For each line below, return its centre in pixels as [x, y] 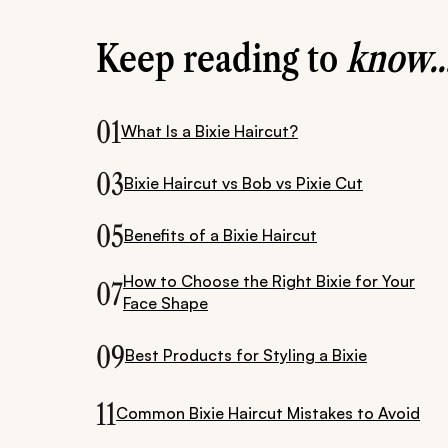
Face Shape [165, 303]
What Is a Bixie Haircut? [209, 130]
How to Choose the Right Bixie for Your [269, 281]
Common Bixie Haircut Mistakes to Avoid [268, 412]
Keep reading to [221, 59]
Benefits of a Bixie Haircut [220, 234]
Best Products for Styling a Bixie [246, 355]
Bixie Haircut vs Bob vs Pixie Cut [243, 182]
